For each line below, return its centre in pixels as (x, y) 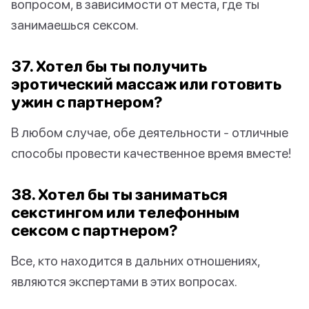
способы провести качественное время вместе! (151, 153)
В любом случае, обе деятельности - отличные (150, 132)
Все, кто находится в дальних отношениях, (136, 261)
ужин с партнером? (87, 102)
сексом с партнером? (94, 230)
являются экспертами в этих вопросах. (124, 281)
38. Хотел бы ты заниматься (119, 195)
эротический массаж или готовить (146, 84)
